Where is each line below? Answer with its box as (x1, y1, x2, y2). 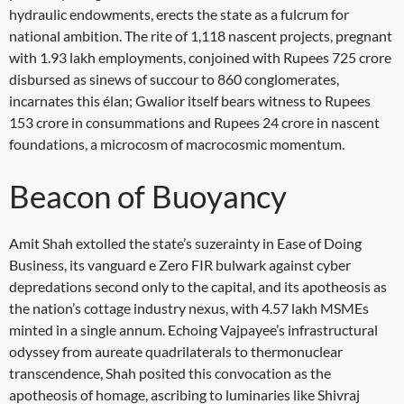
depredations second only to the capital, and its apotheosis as (9, 277, 387, 295)
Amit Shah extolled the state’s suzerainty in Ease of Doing (9, 234, 362, 252)
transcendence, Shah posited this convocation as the (9, 363, 331, 381)
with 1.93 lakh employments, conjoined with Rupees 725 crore (9, 48, 391, 66)
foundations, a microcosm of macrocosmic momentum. (9, 134, 344, 152)
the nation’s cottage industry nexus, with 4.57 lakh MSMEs (9, 298, 369, 317)
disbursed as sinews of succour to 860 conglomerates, (9, 69, 339, 87)
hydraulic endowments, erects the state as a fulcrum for (9, 5, 349, 23)
